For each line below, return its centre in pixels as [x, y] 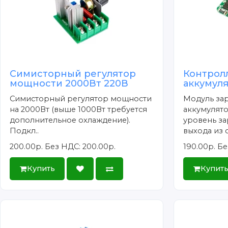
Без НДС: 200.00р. [80, 146]
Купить [41, 169]
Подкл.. [24, 131]
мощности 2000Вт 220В [69, 83]
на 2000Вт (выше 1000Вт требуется [79, 109]
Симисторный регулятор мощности [81, 98]
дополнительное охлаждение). [70, 120]
